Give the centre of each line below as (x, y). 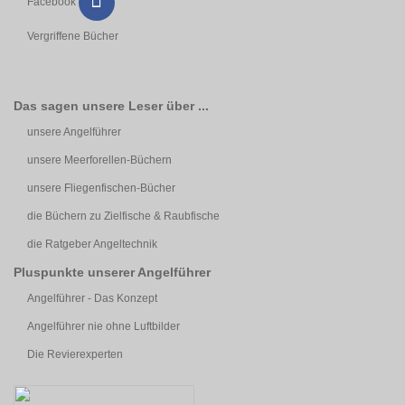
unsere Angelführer (74, 132)
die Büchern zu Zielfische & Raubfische (123, 216)
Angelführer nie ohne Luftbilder (104, 326)
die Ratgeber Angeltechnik (92, 244)
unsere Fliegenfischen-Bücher (101, 188)
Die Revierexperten (75, 354)
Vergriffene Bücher (73, 36)
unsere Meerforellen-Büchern (99, 160)
